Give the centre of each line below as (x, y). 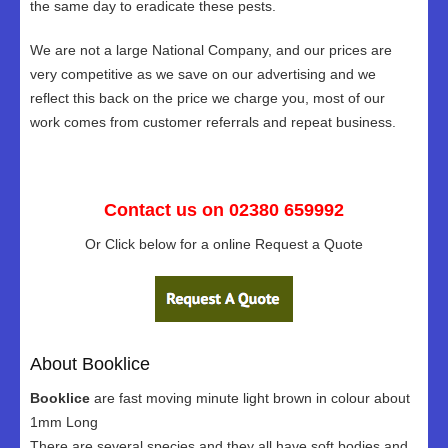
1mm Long (64, 422)
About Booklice (90, 364)
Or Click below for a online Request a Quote (224, 244)
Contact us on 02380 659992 (224, 210)
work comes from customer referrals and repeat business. (213, 122)
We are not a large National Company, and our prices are (211, 50)
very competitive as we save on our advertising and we (203, 74)
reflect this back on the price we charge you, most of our (207, 98)
